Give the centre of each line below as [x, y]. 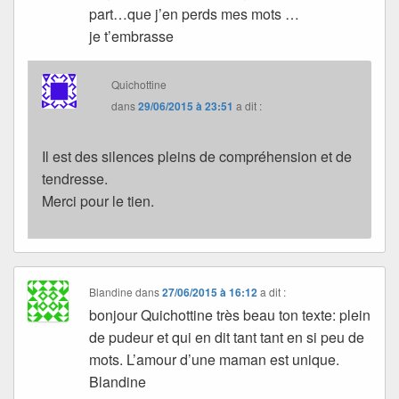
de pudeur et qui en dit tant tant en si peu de [227, 338]
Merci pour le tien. [98, 201]
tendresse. [75, 179]
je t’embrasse [132, 37]
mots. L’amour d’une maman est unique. [215, 360]
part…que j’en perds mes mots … [195, 14]
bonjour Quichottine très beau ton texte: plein [230, 315]
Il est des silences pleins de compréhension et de [197, 157]
